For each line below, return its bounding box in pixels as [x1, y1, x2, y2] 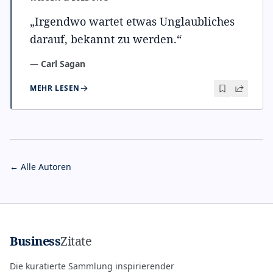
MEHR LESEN [30, 83, 80, 93]
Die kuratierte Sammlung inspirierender [10, 260, 174, 272]
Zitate [60, 233, 91, 249]
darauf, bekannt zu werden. [30, 32, 177, 46]
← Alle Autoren [10, 161, 71, 172]
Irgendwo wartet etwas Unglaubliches [35, 14, 235, 29]
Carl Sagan [41, 58, 85, 69]
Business [10, 233, 60, 249]
